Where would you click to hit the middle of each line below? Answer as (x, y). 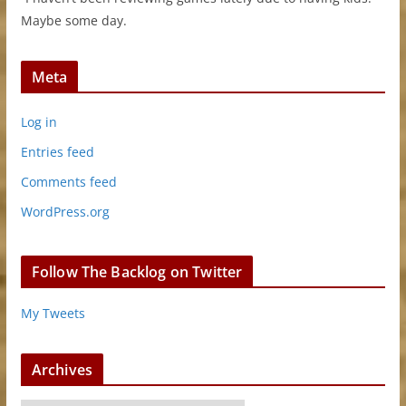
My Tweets (53, 313)
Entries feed (57, 151)
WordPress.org (65, 211)
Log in (39, 121)
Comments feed (68, 181)
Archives (62, 369)
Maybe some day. (73, 20)
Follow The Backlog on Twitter (137, 271)
